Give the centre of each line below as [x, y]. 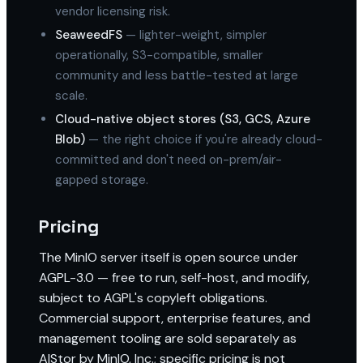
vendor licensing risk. [113, 11]
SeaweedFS [89, 35]
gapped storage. [102, 180]
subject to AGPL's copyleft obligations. [153, 298]
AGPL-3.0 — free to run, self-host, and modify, [174, 278]
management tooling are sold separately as [168, 338]
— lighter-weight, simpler [194, 35]
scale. [71, 96]
